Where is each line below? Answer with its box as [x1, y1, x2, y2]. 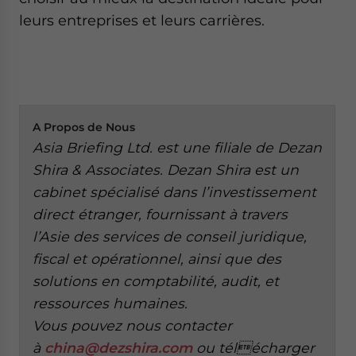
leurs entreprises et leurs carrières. [19, 11, 265, 29]
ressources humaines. [33, 294, 188, 311]
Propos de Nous [41, 119, 135, 134]
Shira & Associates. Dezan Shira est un [33, 161, 299, 178]
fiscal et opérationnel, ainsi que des [33, 250, 281, 267]
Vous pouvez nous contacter [33, 316, 232, 334]
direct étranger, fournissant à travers [33, 205, 288, 222]
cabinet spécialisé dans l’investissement [33, 183, 316, 200]
